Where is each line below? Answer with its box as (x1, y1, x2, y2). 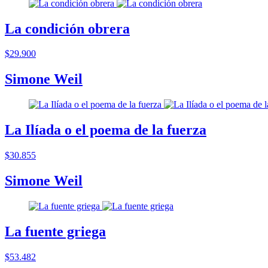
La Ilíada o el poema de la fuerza (5, 122, 206, 138)
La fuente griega (5, 223, 106, 239)
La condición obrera (5, 20, 130, 36)
